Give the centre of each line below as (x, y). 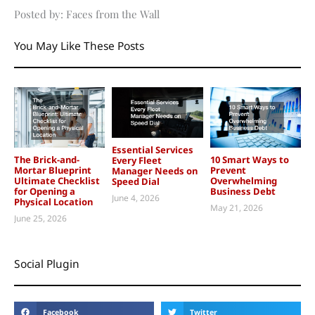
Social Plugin (47, 263)
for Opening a (45, 192)
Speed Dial (136, 182)
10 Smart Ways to (249, 160)
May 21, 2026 (236, 207)
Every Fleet (137, 161)
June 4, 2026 (136, 198)
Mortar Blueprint (53, 171)
